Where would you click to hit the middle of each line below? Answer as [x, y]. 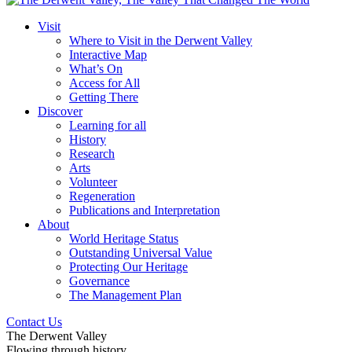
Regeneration [102, 196]
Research [92, 154]
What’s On [96, 69]
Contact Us [34, 322]
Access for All [104, 83]
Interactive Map [108, 55]
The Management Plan [125, 295]
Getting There [104, 97]
